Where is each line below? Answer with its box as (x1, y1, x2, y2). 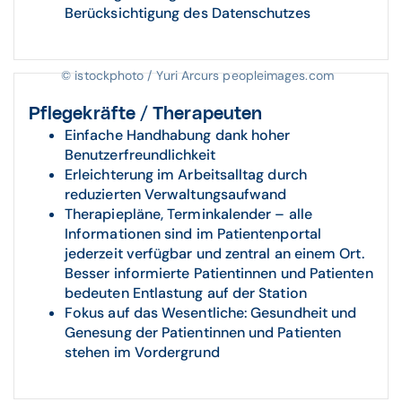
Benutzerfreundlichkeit (65, 145, 215, 165)
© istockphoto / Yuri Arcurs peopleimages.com (61, 66, 334, 83)
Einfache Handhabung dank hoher (65, 126, 291, 145)
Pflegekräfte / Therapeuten (29, 105, 263, 124)
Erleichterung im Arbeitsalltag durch (65, 165, 307, 185)
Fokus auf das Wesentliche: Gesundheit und (65, 303, 357, 323)
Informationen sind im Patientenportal (65, 224, 321, 244)
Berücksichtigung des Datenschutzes (65, 4, 310, 23)
